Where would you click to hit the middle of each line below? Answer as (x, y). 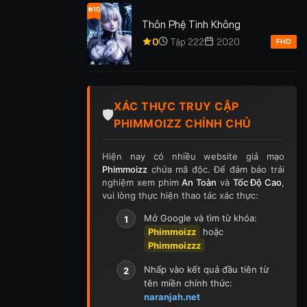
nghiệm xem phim (142, 182)
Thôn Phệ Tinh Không (191, 25)
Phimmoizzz (174, 245)
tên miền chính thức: (188, 283)
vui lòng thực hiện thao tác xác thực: (180, 195)
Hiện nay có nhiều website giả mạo (193, 156)
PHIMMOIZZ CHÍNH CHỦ (183, 123)
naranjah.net (172, 296)
